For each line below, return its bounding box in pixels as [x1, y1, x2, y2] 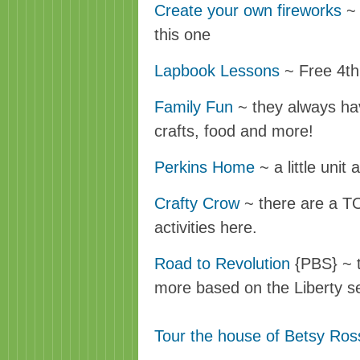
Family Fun [154, 98, 233, 116]
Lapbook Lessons [154, 62, 280, 80]
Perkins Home [154, 158, 260, 176]
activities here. [154, 219, 257, 236]
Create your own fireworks [154, 2, 342, 19]
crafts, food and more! [154, 122, 313, 140]
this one [154, 26, 211, 43]
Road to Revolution [154, 255, 290, 272]
